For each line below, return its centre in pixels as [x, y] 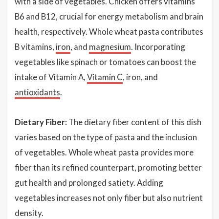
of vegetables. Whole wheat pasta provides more [104, 152]
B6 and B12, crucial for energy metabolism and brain [109, 16]
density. [29, 213]
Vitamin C [105, 77]
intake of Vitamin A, [51, 77]
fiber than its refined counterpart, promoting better [108, 167]
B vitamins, [35, 47]
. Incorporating [158, 47]
